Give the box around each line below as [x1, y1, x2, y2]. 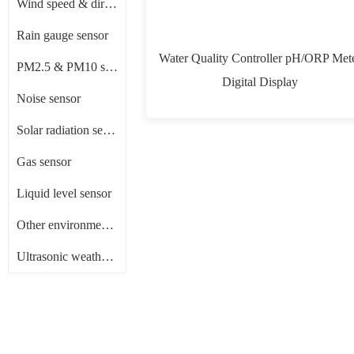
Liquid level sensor [17, 186, 111, 200]
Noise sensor [17, 92, 81, 105]
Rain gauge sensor [17, 28, 108, 42]
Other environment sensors [101, 218, 114, 232]
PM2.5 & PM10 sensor [105, 60, 118, 73]
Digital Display [222, 75, 299, 89]
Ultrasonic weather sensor [101, 250, 114, 263]
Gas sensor [17, 155, 71, 168]
